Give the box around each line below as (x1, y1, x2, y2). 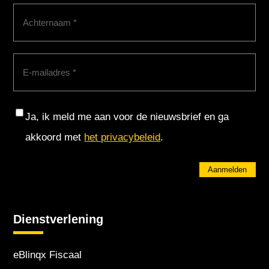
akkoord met (25, 131, 85, 143)
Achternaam (13, 7, 67, 19)
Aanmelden (208, 165, 247, 174)
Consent (13, 106, 50, 118)
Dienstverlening (13, 212, 104, 226)
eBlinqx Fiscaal (13, 249, 82, 261)
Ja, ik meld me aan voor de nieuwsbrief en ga (25, 110, 229, 122)
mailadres (13, 77, 57, 89)
